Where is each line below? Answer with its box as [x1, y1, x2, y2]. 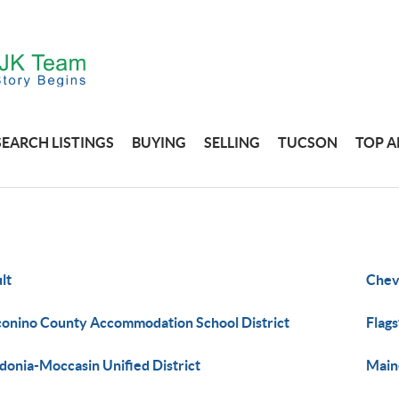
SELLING [204, 134, 261, 151]
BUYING [132, 134, 187, 151]
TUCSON [278, 134, 338, 151]
